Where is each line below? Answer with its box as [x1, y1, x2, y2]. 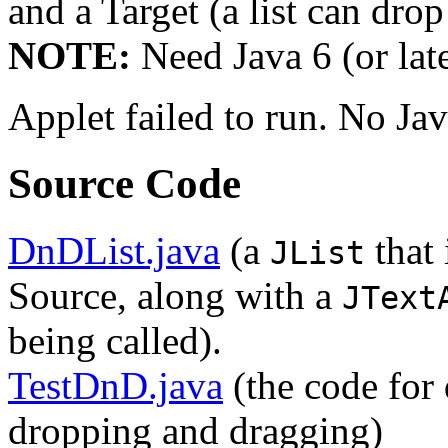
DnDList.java [8, 228, 220, 272]
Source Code [8, 159, 241, 207]
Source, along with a [8, 273, 342, 317]
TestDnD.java [8, 363, 223, 407]
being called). [8, 318, 222, 362]
